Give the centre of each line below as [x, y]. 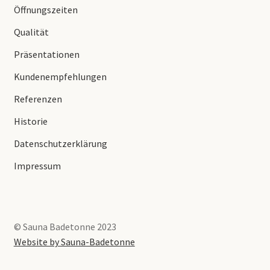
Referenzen [38, 99]
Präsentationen [46, 54]
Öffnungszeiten [46, 9]
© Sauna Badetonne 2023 [65, 227]
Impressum [37, 165]
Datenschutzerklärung [60, 143]
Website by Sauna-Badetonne [74, 242]
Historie [30, 121]
